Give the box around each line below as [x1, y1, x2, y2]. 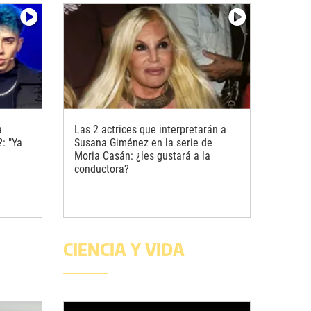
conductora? [74, 162, 129, 176]
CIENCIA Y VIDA [63, 238, 185, 260]
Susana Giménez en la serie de [74, 135, 212, 149]
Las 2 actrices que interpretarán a [74, 122, 226, 136]
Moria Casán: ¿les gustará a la [74, 149, 210, 162]
